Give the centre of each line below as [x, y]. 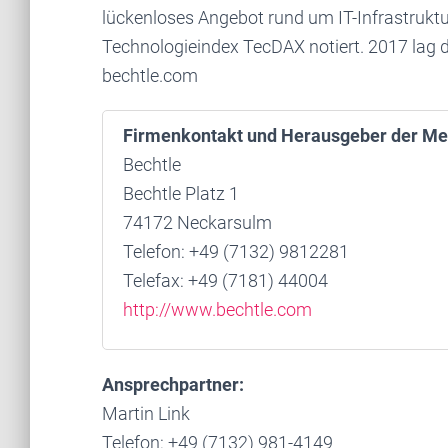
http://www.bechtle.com [217, 309]
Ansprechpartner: [173, 384]
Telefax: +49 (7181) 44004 [225, 280]
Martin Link [146, 413]
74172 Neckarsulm [197, 222]
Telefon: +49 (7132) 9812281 [236, 251]
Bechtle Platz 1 [181, 193]
